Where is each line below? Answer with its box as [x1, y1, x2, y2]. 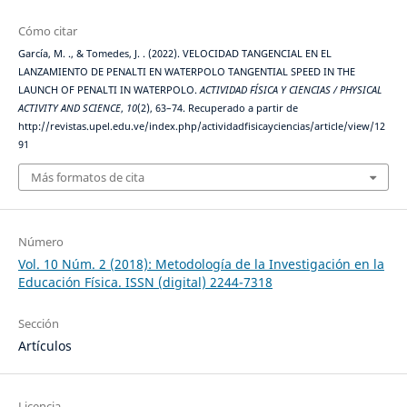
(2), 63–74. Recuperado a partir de [136, 102, 298, 115]
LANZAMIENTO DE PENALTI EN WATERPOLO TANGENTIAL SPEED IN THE [17, 65, 355, 79]
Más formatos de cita [30, 168, 144, 185]
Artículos [17, 336, 72, 354]
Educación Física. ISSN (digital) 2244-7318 [17, 273, 273, 291]
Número [17, 233, 64, 250]
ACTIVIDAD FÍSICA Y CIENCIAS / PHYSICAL [199, 84, 382, 97]
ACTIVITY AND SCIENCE [17, 102, 121, 115]
